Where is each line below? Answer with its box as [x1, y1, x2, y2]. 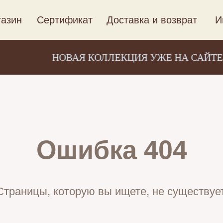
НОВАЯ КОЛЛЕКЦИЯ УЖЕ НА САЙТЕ [41, 51, 212, 63]
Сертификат [37, 14, 93, 25]
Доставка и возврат [107, 14, 197, 25]
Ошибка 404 [36, 135, 187, 164]
